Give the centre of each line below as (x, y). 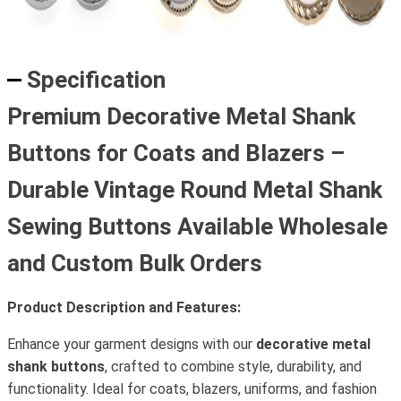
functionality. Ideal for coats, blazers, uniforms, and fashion (192, 389)
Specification (97, 80)
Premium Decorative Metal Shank (181, 116)
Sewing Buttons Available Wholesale (197, 226)
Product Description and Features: (124, 307)
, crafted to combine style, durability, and (233, 367)
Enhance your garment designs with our (132, 344)
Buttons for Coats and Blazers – (176, 153)
